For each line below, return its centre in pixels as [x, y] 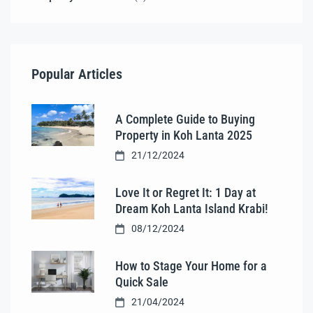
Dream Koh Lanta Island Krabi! [192, 208]
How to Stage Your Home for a [191, 265]
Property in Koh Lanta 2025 [184, 135]
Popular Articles [77, 74]
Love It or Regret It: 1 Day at [185, 192]
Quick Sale [142, 282]
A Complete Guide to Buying [185, 119]
